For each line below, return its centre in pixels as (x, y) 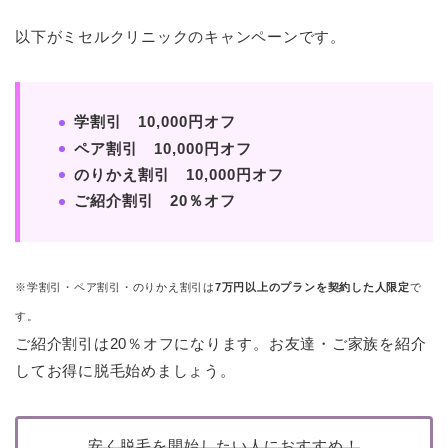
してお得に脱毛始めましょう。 (125, 371)
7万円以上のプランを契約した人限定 (312, 287)
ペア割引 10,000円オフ (163, 148)
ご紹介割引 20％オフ (155, 201)
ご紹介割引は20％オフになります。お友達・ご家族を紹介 (221, 344)
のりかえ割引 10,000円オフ (179, 174)
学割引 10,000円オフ (155, 122)
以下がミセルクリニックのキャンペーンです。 (180, 37)
